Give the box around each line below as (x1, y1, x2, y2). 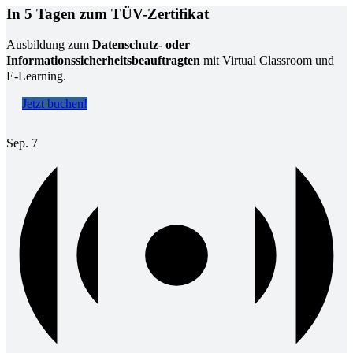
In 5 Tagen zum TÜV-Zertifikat (6, 6, 209, 23)
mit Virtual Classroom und (200, 54, 334, 68)
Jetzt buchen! (22, 97, 87, 111)
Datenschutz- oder (92, 38, 190, 52)
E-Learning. (6, 69, 66, 84)
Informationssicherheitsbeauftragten (6, 54, 200, 68)
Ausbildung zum (6, 38, 92, 52)
